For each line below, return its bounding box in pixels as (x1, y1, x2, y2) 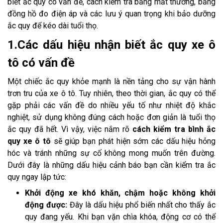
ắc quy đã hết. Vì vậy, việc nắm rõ (7, 124, 132, 134)
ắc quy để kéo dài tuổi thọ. (7, 21, 98, 31)
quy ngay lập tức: (7, 172, 66, 182)
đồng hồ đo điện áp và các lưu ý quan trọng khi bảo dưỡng (7, 9, 216, 19)
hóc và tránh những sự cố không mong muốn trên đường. (7, 148, 216, 158)
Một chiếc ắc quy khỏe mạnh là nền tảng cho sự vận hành (7, 77, 216, 87)
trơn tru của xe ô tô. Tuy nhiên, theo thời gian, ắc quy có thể (7, 89, 216, 99)
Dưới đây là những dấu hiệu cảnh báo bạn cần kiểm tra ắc (7, 160, 216, 170)
